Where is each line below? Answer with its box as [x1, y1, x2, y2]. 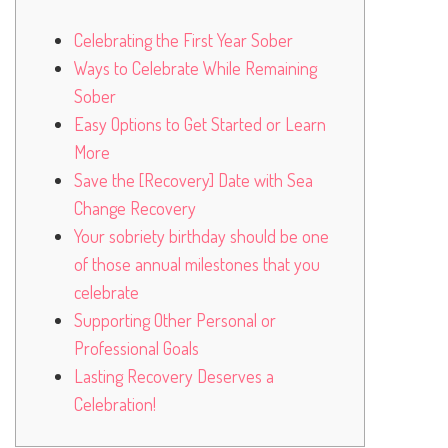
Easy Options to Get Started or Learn [74, 112, 326, 135]
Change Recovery [74, 196, 196, 219]
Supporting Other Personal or [74, 308, 276, 331]
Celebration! [74, 392, 156, 415]
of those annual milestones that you [74, 252, 320, 275]
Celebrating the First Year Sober [74, 28, 293, 51]
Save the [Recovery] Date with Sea [74, 168, 313, 191]
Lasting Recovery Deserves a [74, 364, 274, 387]
